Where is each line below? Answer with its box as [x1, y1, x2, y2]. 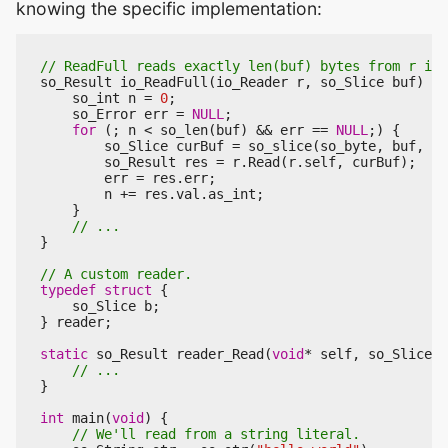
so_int [72, 89, 120, 106]
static [40, 345, 88, 362]
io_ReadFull [120, 73, 208, 90]
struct [104, 281, 152, 298]
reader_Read [176, 345, 264, 362]
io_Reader [216, 73, 288, 90]
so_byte [320, 137, 376, 154]
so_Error [72, 105, 136, 122]
